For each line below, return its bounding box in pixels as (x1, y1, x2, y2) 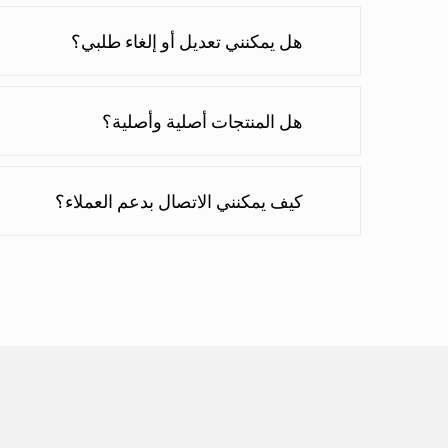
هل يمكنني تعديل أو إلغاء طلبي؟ (70, 30, 303, 53)
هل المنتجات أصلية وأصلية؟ (101, 110, 303, 133)
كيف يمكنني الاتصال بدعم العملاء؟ (54, 190, 303, 213)
